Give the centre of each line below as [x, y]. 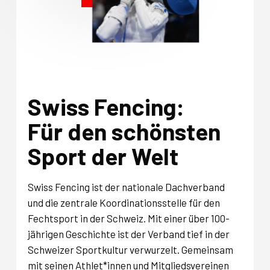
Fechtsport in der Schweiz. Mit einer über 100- [129, 218]
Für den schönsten [124, 131]
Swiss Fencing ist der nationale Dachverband [127, 187]
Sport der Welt [103, 156]
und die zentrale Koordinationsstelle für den [124, 202]
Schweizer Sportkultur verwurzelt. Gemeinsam [131, 249]
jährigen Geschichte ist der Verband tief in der [129, 234]
